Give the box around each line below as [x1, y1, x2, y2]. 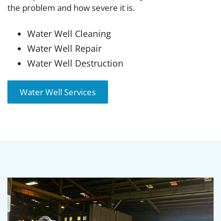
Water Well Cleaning [27, 28, 111, 40]
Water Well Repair [27, 42, 102, 55]
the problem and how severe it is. [7, 2, 135, 14]
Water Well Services [20, 86, 96, 98]
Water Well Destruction [27, 57, 123, 70]
